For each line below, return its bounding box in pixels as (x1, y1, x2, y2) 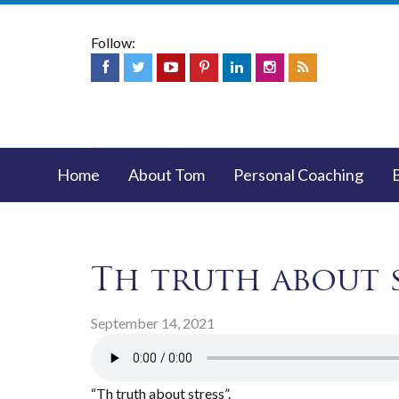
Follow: (91, 34, 135, 51)
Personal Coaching (233, 165, 363, 184)
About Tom (128, 165, 205, 184)
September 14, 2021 (91, 314, 215, 331)
